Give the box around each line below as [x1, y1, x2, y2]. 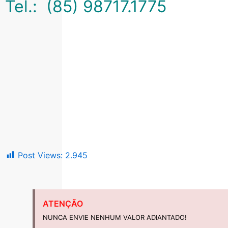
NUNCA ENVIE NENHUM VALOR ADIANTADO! [43, 213, 187, 221]
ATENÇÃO [43, 198, 83, 209]
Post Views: [18, 150, 63, 160]
